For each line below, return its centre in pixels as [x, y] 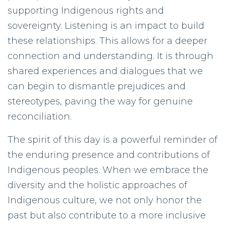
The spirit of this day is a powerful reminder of [112, 140]
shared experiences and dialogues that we [105, 71]
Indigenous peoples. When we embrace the [108, 170]
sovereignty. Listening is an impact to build [106, 26]
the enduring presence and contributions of [109, 155]
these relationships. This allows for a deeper [107, 41]
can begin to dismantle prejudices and [97, 86]
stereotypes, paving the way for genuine [100, 101]
